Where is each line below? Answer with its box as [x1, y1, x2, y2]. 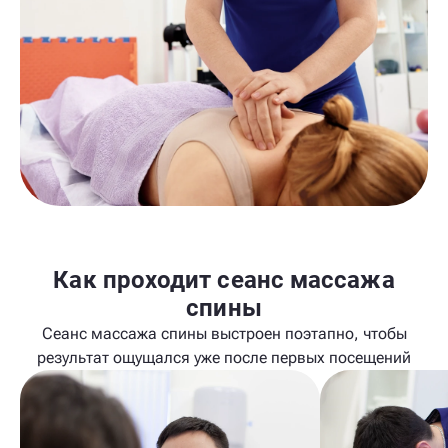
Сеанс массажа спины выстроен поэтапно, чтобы [41, 324, 407, 343]
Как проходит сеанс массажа [53, 266, 395, 294]
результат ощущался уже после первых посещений [37, 348, 411, 367]
